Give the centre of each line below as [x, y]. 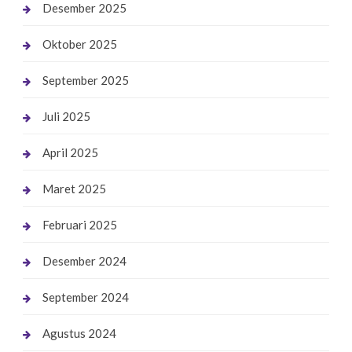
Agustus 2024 [79, 334]
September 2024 [85, 297]
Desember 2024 [84, 261]
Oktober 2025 [79, 44]
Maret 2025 [74, 189]
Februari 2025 [79, 225]
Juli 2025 [66, 117]
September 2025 [85, 81]
